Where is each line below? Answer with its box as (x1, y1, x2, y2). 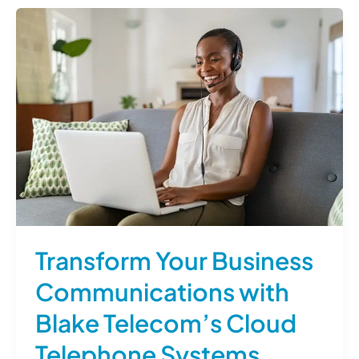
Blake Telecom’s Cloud (35, 307, 296, 338)
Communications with (35, 276, 289, 307)
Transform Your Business (35, 244, 313, 276)
